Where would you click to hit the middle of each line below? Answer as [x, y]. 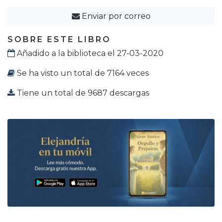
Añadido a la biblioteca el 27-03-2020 [89, 53]
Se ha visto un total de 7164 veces [82, 73]
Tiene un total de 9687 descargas [82, 93]
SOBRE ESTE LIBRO [59, 39]
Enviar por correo [115, 16]
